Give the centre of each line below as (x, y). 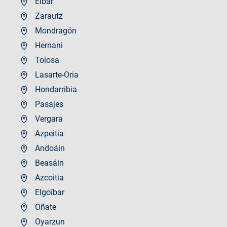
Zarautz (48, 16)
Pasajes (48, 104)
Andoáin (49, 148)
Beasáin (48, 163)
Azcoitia (48, 177)
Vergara (48, 119)
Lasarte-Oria (56, 74)
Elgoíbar (49, 192)
